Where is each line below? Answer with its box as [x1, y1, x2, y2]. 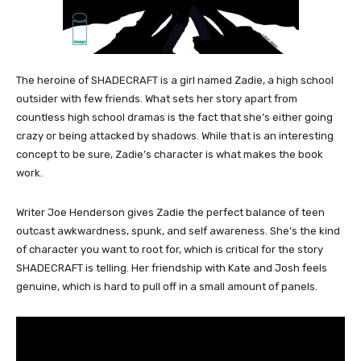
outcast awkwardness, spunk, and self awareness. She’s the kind [16, 225, 340, 237]
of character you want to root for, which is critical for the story [16, 243, 323, 255]
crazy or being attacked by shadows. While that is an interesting [16, 130, 334, 142]
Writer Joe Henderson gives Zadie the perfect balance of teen [16, 206, 325, 218]
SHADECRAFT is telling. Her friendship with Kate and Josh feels [16, 262, 327, 274]
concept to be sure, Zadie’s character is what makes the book [16, 148, 323, 160]
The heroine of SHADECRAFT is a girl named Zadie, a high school [16, 74, 334, 86]
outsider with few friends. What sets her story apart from [16, 93, 297, 105]
